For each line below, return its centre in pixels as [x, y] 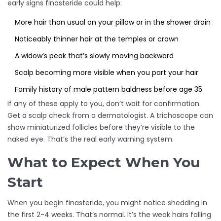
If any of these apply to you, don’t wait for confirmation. [104, 104]
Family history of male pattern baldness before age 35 [109, 90]
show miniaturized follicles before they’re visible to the [101, 128]
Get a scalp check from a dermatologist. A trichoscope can [110, 116]
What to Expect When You [104, 163]
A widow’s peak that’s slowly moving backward [94, 56]
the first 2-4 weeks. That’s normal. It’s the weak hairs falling [109, 215]
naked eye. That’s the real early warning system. [91, 139]
